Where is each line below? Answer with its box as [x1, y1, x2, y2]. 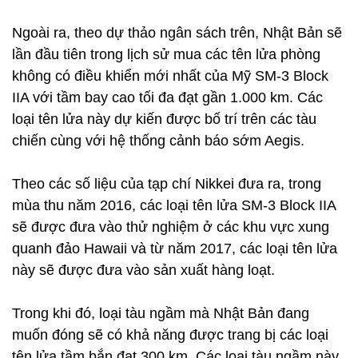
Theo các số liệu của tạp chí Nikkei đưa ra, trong [12, 176, 321, 192]
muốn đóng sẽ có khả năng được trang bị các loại [12, 327, 328, 343]
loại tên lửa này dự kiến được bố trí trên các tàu [12, 111, 316, 127]
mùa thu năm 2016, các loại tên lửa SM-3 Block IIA [12, 197, 336, 213]
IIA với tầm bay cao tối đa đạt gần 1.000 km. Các [12, 89, 323, 105]
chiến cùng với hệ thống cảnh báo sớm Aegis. [12, 133, 304, 149]
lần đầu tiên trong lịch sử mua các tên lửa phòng [12, 46, 320, 62]
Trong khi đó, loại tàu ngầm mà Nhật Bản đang [12, 305, 309, 321]
